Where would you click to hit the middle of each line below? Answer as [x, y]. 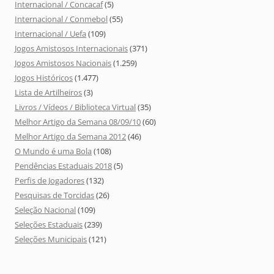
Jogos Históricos [44, 77]
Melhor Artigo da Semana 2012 [70, 136]
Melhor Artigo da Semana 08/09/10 [78, 121]
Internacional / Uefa [50, 33]
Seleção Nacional [45, 209]
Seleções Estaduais [49, 224]
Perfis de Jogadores [50, 180]
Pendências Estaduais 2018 [63, 165]
